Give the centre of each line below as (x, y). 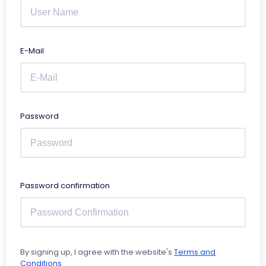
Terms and (195, 252)
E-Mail (32, 51)
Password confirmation (65, 186)
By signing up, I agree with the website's (97, 252)
